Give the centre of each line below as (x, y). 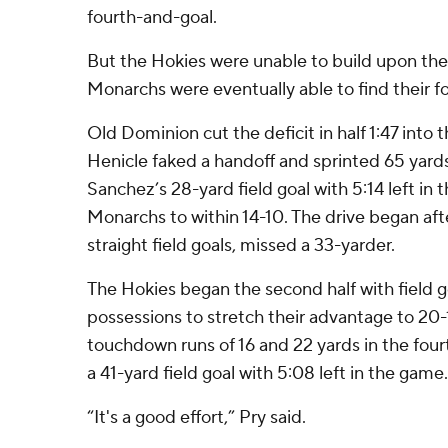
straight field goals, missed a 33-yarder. (241, 245)
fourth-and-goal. (152, 17)
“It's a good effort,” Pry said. (196, 417)
